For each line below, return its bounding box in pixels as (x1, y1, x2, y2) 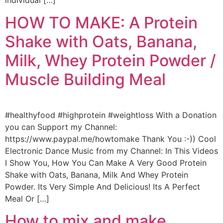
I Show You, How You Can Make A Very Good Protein (5, 157, 207, 168)
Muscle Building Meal (5, 69, 166, 89)
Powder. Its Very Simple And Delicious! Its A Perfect (5, 181, 200, 192)
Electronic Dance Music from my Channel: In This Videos (5, 145, 218, 156)
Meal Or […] (5, 193, 49, 204)
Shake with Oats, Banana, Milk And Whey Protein (5, 169, 188, 180)
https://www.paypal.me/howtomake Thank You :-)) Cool (5, 133, 216, 144)
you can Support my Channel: (5, 121, 117, 132)
